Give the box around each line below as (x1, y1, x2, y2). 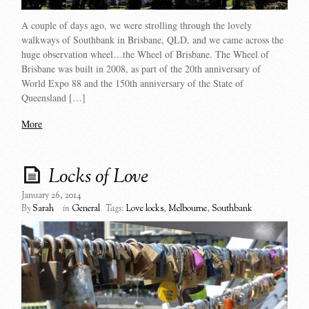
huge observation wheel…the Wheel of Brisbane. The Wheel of (21, 48, 270, 61)
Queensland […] (21, 91, 86, 105)
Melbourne (168, 202, 208, 215)
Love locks (126, 202, 164, 215)
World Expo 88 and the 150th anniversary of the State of (21, 77, 244, 90)
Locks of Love (48, 163, 149, 191)
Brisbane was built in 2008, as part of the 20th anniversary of (21, 62, 261, 76)
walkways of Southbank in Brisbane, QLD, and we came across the (21, 33, 284, 47)
